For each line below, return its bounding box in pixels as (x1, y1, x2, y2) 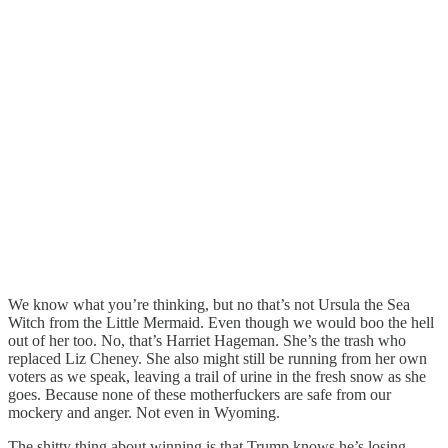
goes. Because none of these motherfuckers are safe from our (8, 385, 391, 403)
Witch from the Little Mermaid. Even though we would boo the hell (8, 313, 434, 331)
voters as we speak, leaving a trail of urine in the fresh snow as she (8, 367, 426, 385)
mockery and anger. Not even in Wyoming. (8, 403, 280, 421)
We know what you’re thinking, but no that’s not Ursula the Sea (8, 295, 410, 313)
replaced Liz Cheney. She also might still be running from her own (8, 349, 427, 367)
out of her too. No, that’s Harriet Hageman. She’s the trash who (8, 331, 406, 349)
